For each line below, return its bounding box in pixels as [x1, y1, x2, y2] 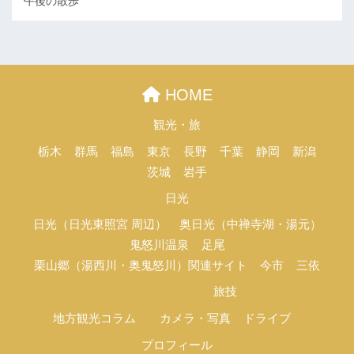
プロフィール [141, 338, 213, 352]
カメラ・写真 [159, 311, 231, 325]
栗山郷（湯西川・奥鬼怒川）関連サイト [34, 259, 247, 273]
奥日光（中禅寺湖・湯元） [179, 218, 322, 232]
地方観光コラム [53, 311, 137, 325]
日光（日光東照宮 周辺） [32, 218, 167, 232]
